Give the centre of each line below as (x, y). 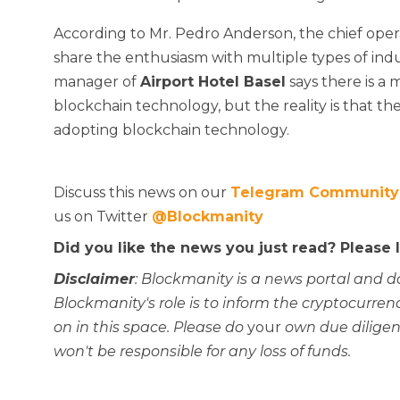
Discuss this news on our (142, 193)
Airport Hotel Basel (213, 82)
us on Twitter (103, 217)
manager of (97, 82)
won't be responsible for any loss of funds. (202, 352)
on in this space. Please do (150, 328)
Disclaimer (94, 279)
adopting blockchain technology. (171, 130)
